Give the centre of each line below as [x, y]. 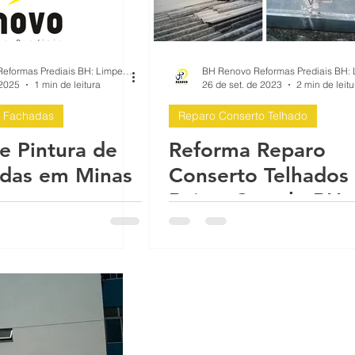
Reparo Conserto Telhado [242, 116]
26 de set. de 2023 [242, 84]
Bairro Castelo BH [255, 201]
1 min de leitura [67, 84]
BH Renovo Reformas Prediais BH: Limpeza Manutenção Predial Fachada [127, 71]
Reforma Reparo [247, 150]
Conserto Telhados [258, 176]
